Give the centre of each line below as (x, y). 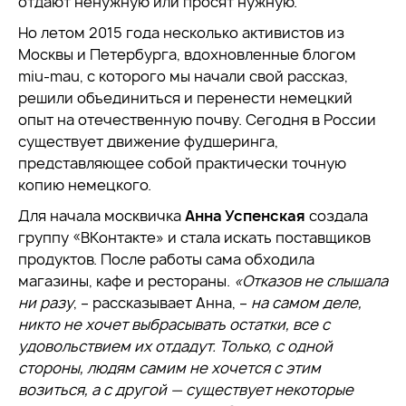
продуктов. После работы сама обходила (166, 259)
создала (337, 216)
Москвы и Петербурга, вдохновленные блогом (187, 54)
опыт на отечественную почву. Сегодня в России (197, 120)
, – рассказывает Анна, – (162, 303)
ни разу (46, 303)
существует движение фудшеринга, (148, 141)
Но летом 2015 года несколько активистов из (181, 33)
